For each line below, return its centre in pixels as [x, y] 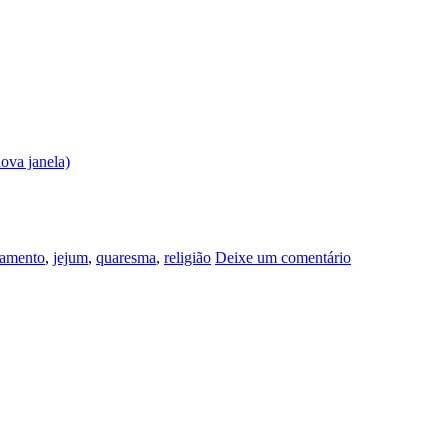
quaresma [126, 257]
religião [187, 257]
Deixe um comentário [283, 257]
